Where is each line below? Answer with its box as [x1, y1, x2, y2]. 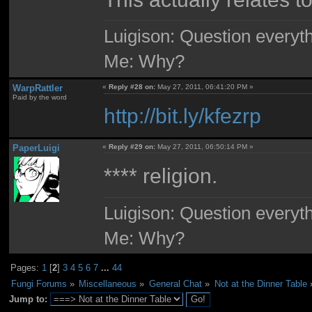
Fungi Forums [10, 278, 67, 289]
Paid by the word [12, 93, 67, 101]
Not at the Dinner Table [214, 278, 307, 289]
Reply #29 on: [109, 142, 156, 150]
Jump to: [8, 294, 47, 305]
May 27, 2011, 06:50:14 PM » [155, 142, 254, 150]
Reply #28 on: [109, 82, 156, 91]
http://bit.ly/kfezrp [104, 104, 262, 128]
